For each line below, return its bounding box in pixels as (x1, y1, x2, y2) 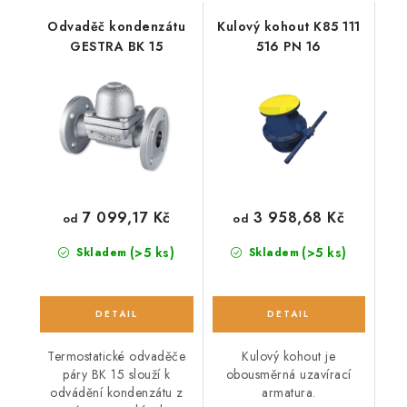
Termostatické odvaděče (47, 347, 186, 366)
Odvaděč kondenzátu (47, 16, 186, 35)
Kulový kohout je (242, 347, 336, 366)
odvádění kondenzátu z (50, 383, 184, 402)
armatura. (262, 383, 316, 402)
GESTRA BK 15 (70, 36, 164, 55)
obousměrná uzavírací (225, 365, 352, 384)
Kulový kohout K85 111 (217, 16, 361, 35)
